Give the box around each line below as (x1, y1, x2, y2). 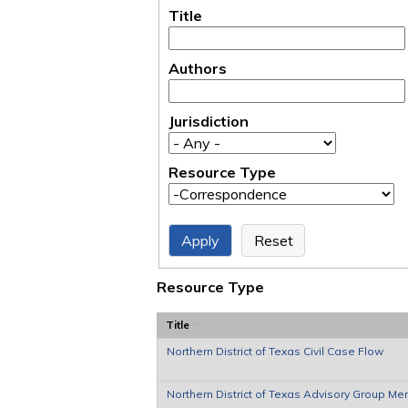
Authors (168, 58, 227, 77)
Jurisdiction (168, 111, 249, 130)
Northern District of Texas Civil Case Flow (167, 343, 383, 358)
